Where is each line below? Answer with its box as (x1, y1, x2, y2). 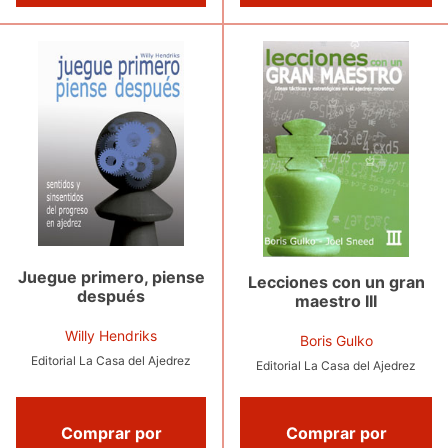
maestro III (295, 291, 377, 312)
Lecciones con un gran (247, 272, 425, 293)
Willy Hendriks (65, 326, 157, 344)
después (77, 285, 145, 306)
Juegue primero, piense (17, 266, 205, 287)
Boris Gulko (299, 332, 373, 350)
